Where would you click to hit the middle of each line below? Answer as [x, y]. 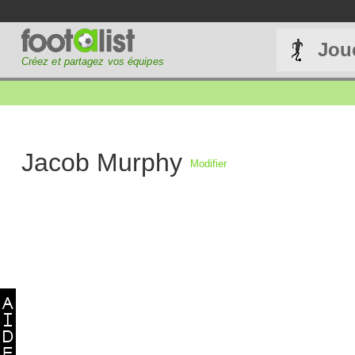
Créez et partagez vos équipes [92, 61]
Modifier [208, 163]
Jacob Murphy [101, 162]
